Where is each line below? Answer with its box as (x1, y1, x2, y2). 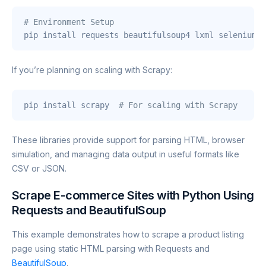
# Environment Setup (24, 17, 114, 27)
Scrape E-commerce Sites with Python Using (12, 188, 254, 203)
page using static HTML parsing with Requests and (12, 243, 210, 254)
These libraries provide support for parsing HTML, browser (12, 135, 245, 145)
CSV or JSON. (12, 163, 66, 174)
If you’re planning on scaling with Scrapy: (12, 65, 172, 75)
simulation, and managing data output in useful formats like (12, 149, 239, 160)
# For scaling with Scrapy (119, 100, 237, 110)
